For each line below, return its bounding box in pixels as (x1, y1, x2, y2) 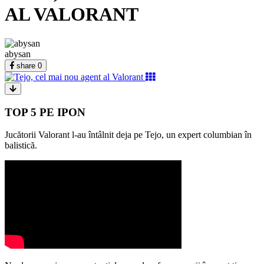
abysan (5, 48, 31, 59)
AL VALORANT (5, 4, 138, 25)
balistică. (5, 140, 37, 151)
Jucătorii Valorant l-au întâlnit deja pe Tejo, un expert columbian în (5, 130, 252, 140)
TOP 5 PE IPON (5, 105, 85, 118)
